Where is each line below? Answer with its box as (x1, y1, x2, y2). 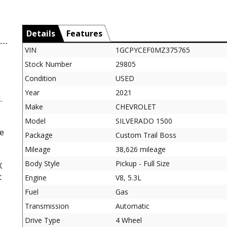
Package (25, 130, 53, 140)
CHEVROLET (116, 101, 156, 111)
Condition (25, 73, 56, 83)
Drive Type (25, 215, 60, 225)
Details (26, 27, 55, 39)
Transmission (25, 201, 69, 211)
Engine (25, 172, 47, 182)
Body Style (25, 158, 60, 168)
